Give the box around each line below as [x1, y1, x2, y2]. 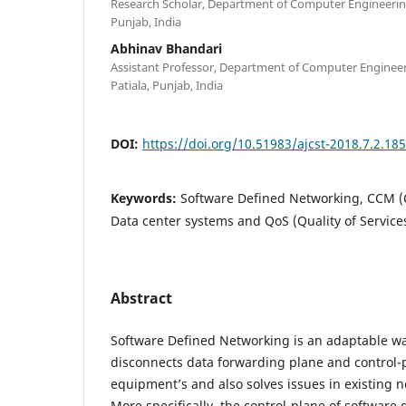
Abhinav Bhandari [111, 39, 222, 57]
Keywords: [111, 188, 180, 207]
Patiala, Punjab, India [111, 76, 223, 93]
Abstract [111, 287, 172, 308]
